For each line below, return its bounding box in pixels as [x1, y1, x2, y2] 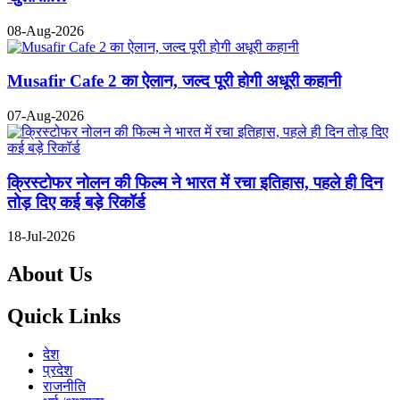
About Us [7, 262, 92, 287]
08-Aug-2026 [7, 22, 84, 38]
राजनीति [43, 379, 86, 395]
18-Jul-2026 [7, 229, 75, 245]
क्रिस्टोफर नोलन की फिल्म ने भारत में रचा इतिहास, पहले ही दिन [7, 172, 383, 192]
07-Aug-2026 [7, 108, 84, 123]
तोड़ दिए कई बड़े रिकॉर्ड [7, 192, 146, 212]
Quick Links [7, 304, 121, 329]
